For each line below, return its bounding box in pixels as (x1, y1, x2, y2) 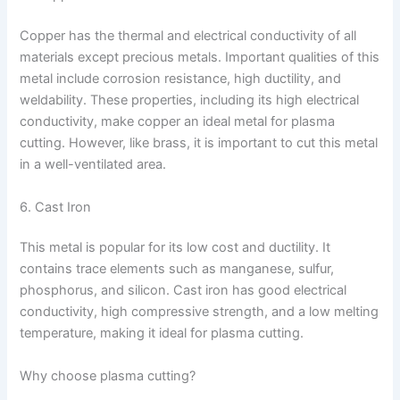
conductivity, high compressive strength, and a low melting (20, 304, 379, 321)
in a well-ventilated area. (20, 156, 167, 173)
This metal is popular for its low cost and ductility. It (20, 239, 331, 256)
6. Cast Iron (20, 198, 92, 215)
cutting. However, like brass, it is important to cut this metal (20, 135, 379, 152)
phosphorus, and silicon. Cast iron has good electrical (20, 282, 347, 299)
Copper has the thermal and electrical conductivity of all (20, 28, 357, 45)
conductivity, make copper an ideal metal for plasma (20, 113, 336, 130)
